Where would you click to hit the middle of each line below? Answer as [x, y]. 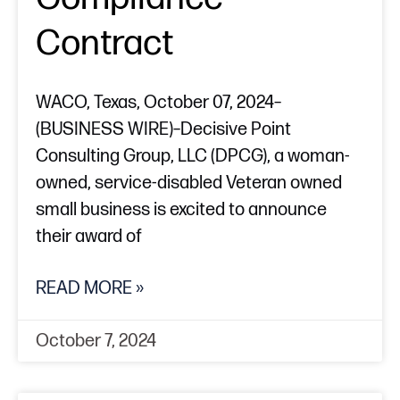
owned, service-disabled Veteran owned [189, 183]
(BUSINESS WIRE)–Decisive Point [163, 130]
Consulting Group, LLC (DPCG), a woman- [193, 157]
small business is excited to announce [181, 210]
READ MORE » [90, 289]
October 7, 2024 [96, 342]
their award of [89, 237]
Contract [104, 44]
